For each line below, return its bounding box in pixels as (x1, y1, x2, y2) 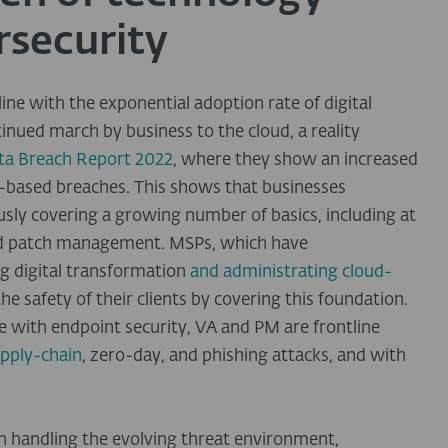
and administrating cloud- (190, 264, 392, 282)
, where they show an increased (173, 152, 418, 170)
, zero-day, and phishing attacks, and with (82, 348, 406, 366)
